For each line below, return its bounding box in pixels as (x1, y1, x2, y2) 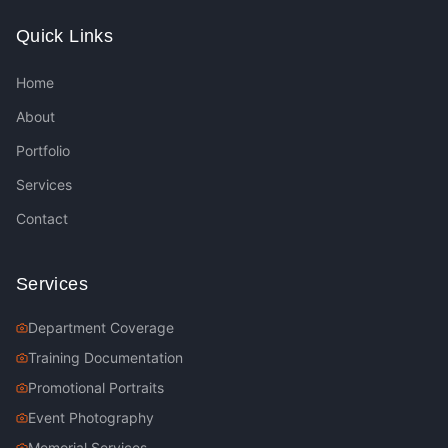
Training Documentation (28, 349, 183, 366)
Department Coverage (28, 319, 174, 336)
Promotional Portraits (28, 379, 164, 396)
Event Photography (28, 409, 154, 426)
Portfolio (16, 142, 70, 159)
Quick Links (16, 26, 113, 46)
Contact (16, 210, 68, 227)
